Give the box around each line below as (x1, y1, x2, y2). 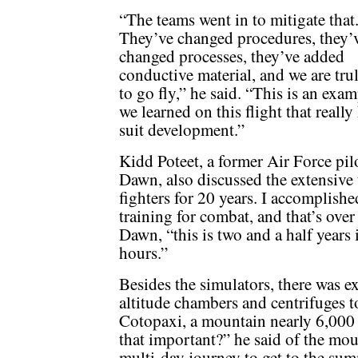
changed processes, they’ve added (119, 45, 344, 68)
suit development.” (119, 118, 245, 141)
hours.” (119, 241, 168, 265)
